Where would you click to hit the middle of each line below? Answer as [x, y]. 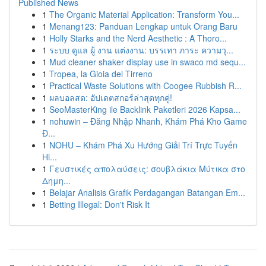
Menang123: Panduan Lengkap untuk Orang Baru [143, 26]
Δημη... [56, 180]
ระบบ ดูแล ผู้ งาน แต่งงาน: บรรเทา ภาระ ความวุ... [141, 50]
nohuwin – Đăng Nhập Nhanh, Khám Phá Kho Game [148, 121]
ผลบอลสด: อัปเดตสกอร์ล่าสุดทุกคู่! [111, 97]
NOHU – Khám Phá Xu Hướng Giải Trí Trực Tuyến [143, 145]
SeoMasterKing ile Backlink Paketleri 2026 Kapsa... [145, 109]
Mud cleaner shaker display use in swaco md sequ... [148, 62]
